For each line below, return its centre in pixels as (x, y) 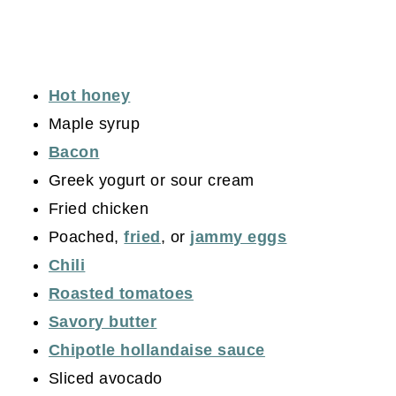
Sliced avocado (105, 379)
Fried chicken (99, 209)
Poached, (86, 237)
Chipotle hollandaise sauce (156, 350)
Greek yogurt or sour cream (151, 181)
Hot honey (89, 96)
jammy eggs (239, 237)
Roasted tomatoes (121, 294)
